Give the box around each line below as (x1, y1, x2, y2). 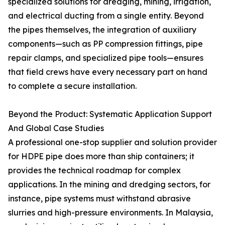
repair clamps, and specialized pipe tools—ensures (8, 53, 203, 63)
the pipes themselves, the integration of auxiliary (8, 25, 196, 35)
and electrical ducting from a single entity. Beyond (8, 11, 204, 21)
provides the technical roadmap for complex (8, 165, 181, 175)
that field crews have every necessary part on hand (8, 67, 207, 77)
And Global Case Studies (8, 123, 104, 133)
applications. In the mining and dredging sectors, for (8, 179, 210, 189)
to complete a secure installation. (8, 81, 137, 91)
